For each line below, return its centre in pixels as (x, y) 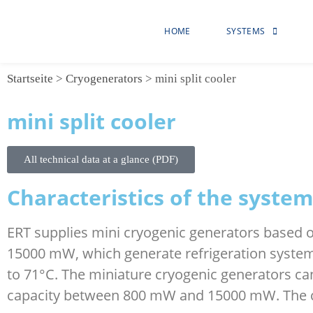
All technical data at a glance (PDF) (101, 159)
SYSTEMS (246, 31)
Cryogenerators (104, 79)
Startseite (30, 79)
